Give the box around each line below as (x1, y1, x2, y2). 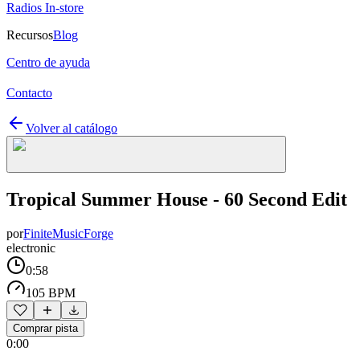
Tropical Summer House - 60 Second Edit (6, 188, 347, 210)
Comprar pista (13, 321, 78, 334)
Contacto (6, 86, 52, 100)
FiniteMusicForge (23, 226, 113, 240)
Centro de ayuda (6, 55, 90, 69)
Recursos (6, 28, 53, 42)
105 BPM (26, 285, 76, 300)
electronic (6, 240, 55, 255)
